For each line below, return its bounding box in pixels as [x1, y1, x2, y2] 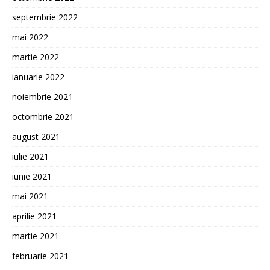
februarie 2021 [12, 250, 69, 262]
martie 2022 [12, 51, 59, 63]
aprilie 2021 [12, 210, 57, 222]
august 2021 [12, 130, 60, 142]
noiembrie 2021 [12, 90, 73, 102]
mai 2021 [12, 190, 48, 202]
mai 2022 [12, 31, 48, 43]
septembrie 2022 [12, 11, 78, 23]
